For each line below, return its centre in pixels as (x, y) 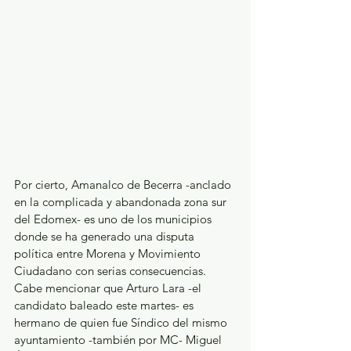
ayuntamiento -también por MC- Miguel (119, 339)
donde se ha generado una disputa (106, 236)
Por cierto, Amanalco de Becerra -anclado (124, 184)
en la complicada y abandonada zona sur (122, 201)
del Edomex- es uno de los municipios (114, 219)
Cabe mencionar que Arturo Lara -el (109, 288)
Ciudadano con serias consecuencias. (112, 270)
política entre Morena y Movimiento (109, 253)
